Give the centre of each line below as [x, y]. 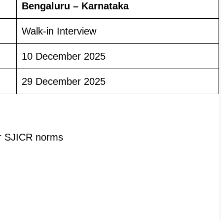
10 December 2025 [64, 56]
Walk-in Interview [59, 31]
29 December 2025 [64, 81]
